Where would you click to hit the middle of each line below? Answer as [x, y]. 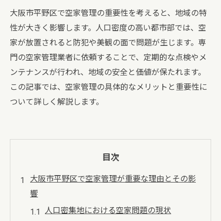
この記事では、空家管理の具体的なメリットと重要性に [109, 87]
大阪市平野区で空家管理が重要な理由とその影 [113, 179]
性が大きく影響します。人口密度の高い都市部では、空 [108, 28]
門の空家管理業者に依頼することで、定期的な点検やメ [108, 57]
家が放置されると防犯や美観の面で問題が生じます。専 [108, 43]
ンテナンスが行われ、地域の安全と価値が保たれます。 [108, 72]
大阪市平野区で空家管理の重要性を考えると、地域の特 [108, 13]
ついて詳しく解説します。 [57, 102]
